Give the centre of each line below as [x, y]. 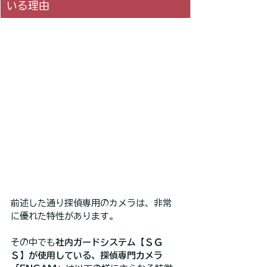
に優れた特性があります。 [64, 216]
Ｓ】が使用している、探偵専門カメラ [87, 255]
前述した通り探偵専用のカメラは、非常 [91, 203]
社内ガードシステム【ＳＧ [109, 242]
